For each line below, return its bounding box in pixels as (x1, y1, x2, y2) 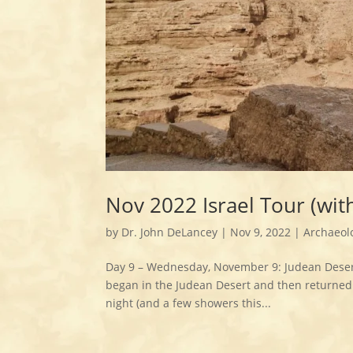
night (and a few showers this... (106, 295, 272, 311)
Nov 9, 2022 (230, 225, 292, 240)
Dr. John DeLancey (121, 225, 218, 240)
